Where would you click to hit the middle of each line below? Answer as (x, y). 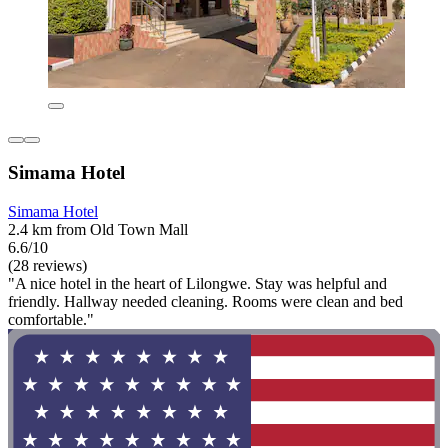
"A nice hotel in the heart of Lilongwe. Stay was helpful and (197, 283)
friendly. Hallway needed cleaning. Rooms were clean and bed (205, 301)
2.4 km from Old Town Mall (98, 229)
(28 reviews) (47, 265)
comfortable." (51, 319)
